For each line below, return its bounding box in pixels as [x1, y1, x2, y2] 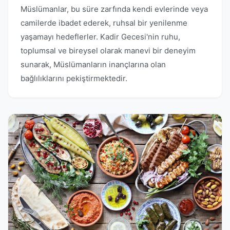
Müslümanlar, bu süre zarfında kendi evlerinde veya [21, 4, 208, 14]
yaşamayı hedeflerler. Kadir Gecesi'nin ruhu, [21, 32, 180, 42]
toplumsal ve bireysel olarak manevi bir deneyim [21, 46, 196, 55]
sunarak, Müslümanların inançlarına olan [21, 60, 166, 69]
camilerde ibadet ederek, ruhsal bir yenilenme [21, 18, 187, 28]
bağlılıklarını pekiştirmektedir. [21, 73, 127, 83]
